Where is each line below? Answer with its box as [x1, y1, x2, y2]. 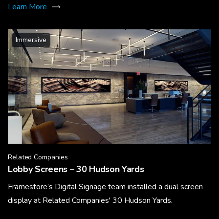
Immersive [16, 35, 46, 44]
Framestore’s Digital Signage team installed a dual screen [8, 181, 203, 192]
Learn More [8, 1, 47, 12]
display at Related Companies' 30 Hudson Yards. [8, 195, 173, 206]
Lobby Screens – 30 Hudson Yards [8, 163, 144, 175]
